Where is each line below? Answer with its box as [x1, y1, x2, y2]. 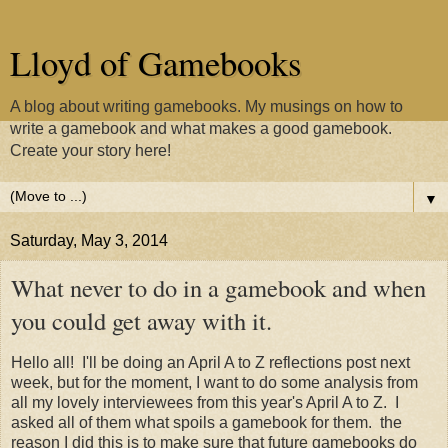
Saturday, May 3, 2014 [10, 232, 168, 249]
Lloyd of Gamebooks [10, 40, 301, 86]
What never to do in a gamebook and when [11, 271, 426, 304]
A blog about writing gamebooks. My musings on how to [10, 98, 403, 115]
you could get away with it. [11, 304, 272, 337]
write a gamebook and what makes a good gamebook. [10, 120, 392, 137]
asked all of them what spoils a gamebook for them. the [11, 413, 402, 431]
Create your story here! [10, 142, 171, 159]
